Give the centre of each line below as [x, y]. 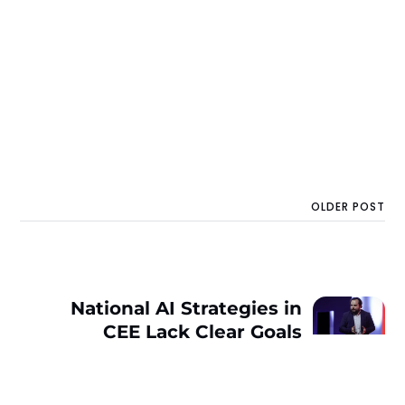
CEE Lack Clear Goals [202, 331]
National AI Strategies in [186, 308]
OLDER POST [348, 207]
